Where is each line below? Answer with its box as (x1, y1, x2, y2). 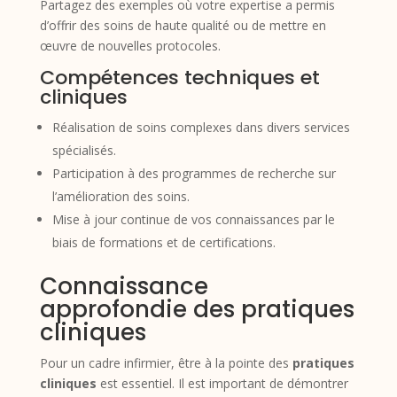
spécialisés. (51, 141, 116, 159)
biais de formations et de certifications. (51, 233, 276, 251)
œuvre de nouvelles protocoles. (39, 36, 221, 54)
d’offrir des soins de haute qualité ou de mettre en (39, 16, 326, 34)
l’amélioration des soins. (51, 187, 190, 205)
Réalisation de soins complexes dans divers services (51, 118, 350, 136)
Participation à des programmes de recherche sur (51, 164, 336, 182)
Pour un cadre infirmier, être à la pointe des (39, 354, 292, 371)
